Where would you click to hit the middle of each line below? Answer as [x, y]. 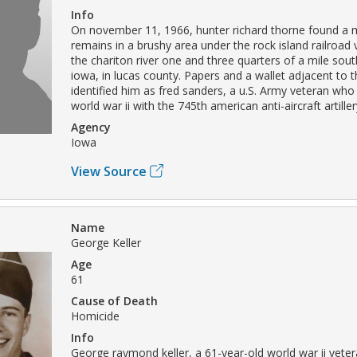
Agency [91, 127]
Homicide [95, 316]
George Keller [106, 242]
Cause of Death [114, 300]
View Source [109, 171]
